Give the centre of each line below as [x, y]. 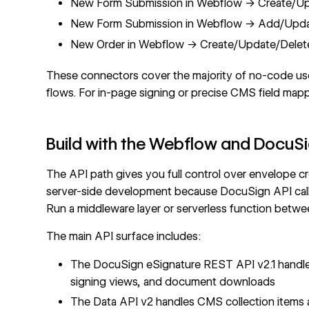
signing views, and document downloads [173, 281]
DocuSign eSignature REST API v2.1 [185, 264]
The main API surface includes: [124, 237]
